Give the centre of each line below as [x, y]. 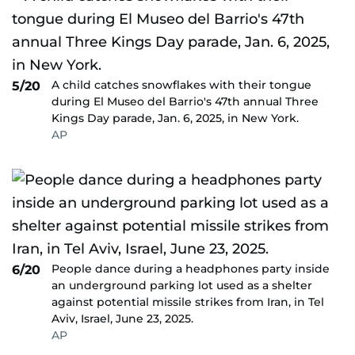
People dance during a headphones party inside [191, 269]
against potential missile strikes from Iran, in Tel [188, 302]
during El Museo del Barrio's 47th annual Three [185, 101]
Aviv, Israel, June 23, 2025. [122, 319]
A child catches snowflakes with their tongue [181, 85]
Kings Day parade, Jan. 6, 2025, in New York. [175, 118]
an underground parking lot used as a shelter [182, 285]
